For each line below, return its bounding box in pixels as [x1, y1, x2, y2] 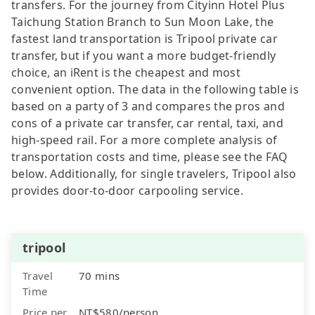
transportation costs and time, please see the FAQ [11, 148, 288, 165]
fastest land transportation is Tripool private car [11, 30, 278, 46]
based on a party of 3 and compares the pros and [11, 98, 285, 114]
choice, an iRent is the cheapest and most [11, 64, 241, 80]
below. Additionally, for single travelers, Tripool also [11, 165, 297, 181]
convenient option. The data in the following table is [11, 81, 299, 97]
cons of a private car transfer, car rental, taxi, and [11, 115, 283, 131]
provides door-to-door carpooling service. [11, 182, 244, 198]
